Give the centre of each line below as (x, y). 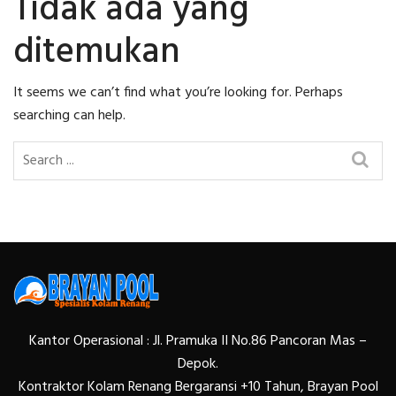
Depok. (198, 364)
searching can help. (69, 116)
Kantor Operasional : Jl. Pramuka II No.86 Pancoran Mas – (198, 341)
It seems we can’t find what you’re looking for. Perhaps (178, 93)
